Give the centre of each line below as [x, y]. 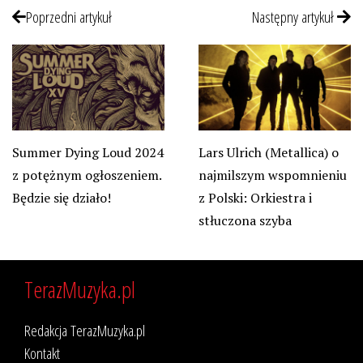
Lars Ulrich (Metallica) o [268, 153]
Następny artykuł [295, 17]
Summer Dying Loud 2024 [88, 153]
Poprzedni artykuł [69, 17]
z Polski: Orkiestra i [255, 198]
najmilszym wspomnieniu [272, 175]
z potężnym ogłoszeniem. [87, 175]
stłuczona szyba [245, 221]
